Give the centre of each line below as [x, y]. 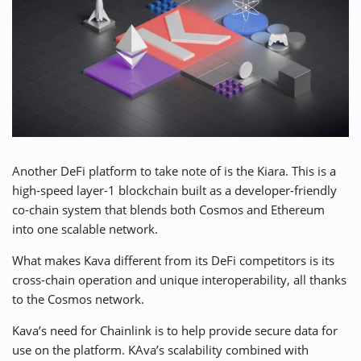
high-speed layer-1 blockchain [95, 191]
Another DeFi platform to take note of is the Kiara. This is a [174, 171]
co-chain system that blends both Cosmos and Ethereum [168, 210]
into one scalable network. [85, 229]
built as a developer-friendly [257, 191]
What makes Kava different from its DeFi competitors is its [173, 261]
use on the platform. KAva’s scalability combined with [160, 350]
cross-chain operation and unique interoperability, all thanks [179, 280]
